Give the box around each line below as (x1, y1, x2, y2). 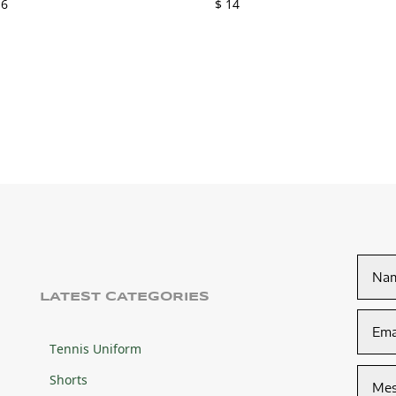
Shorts (49, 371, 88, 389)
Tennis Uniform (49, 340, 141, 358)
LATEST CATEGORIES (39, 291, 209, 304)
